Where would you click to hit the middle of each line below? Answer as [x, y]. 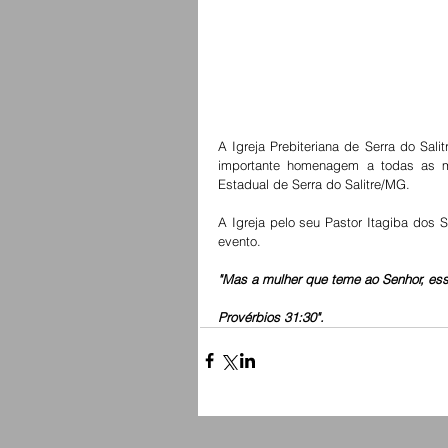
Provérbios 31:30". [271, 316]
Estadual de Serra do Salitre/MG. [316, 183]
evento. [241, 240]
